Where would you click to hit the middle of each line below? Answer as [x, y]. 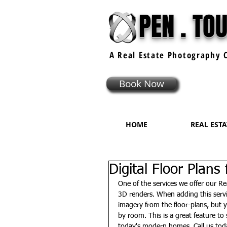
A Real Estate [138, 55]
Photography [194, 55]
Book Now [141, 84]
